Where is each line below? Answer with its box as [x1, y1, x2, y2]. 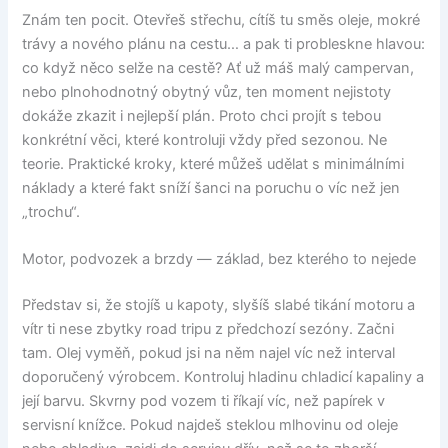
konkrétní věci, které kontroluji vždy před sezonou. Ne [22, 131, 388, 150]
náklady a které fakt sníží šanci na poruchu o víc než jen [22, 179, 401, 198]
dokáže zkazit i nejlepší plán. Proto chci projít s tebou [22, 107, 382, 126]
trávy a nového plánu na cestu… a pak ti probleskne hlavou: [22, 35, 426, 54]
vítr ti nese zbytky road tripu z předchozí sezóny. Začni [22, 320, 395, 339]
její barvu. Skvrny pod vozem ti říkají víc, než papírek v [22, 392, 386, 411]
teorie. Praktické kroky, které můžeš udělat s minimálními [22, 155, 405, 174]
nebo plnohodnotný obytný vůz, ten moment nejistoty [22, 83, 392, 102]
